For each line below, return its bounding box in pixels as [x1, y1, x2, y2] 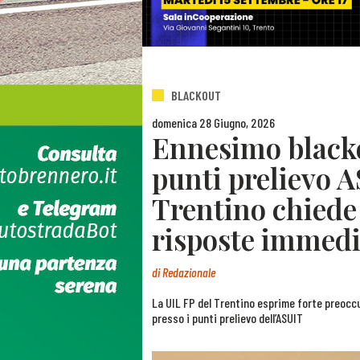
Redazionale [162, 264, 215, 280]
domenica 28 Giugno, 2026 [152, 114, 275, 130]
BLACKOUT [171, 88, 221, 104]
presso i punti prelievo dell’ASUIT [152, 310, 303, 326]
